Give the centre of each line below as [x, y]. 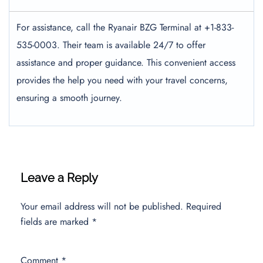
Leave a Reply [59, 178]
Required [204, 206]
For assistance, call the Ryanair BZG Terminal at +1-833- [125, 27]
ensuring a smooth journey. [69, 98]
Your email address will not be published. [102, 206]
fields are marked [56, 222]
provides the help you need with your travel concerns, [122, 80]
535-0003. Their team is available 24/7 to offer [111, 45]
